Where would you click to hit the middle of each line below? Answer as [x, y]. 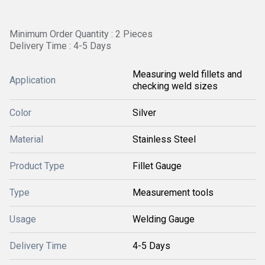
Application [33, 80]
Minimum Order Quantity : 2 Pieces [81, 34]
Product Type [37, 166]
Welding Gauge [164, 219]
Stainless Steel [164, 139]
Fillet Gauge [157, 166]
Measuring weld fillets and [187, 74]
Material [26, 139]
